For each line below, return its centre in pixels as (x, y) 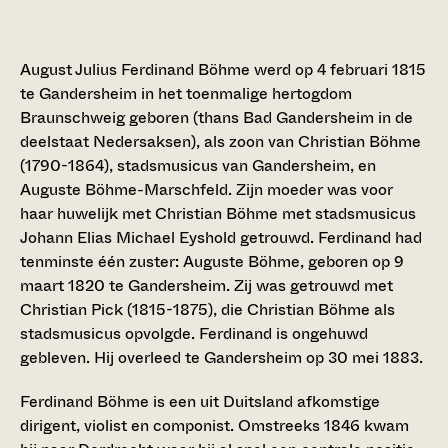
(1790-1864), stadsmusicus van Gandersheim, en (198, 166)
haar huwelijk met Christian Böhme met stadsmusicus (218, 214)
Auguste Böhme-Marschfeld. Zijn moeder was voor (206, 190)
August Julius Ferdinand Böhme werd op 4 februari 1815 (223, 70)
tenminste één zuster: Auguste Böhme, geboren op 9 (212, 262)
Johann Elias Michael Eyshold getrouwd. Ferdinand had (221, 238)
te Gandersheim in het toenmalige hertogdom (186, 94)
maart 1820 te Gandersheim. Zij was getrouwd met (206, 286)
